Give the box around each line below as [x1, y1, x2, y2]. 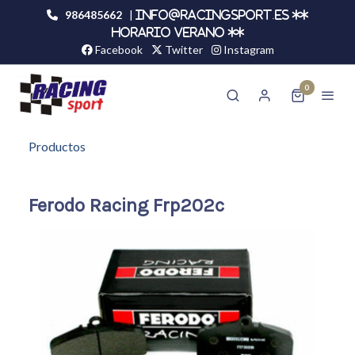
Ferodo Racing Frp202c [29, 194, 224, 217]
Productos [29, 139, 86, 155]
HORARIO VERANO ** [111, 27, 244, 38]
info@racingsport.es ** [136, 10, 308, 21]
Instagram [220, 43, 274, 56]
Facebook [92, 43, 143, 56]
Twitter [162, 43, 203, 56]
